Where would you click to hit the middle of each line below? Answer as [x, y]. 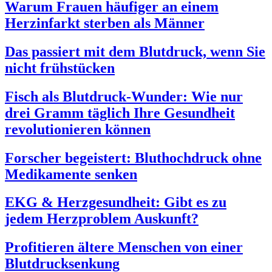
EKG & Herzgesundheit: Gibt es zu [116, 202]
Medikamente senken [71, 174]
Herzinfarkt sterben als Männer [105, 23]
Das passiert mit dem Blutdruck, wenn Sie [135, 51]
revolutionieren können [78, 129]
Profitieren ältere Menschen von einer [124, 247]
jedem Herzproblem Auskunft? [102, 219]
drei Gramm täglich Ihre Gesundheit [120, 113]
